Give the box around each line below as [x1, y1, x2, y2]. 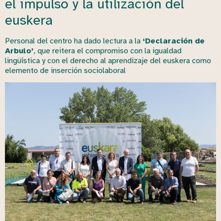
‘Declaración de [143, 36, 205, 46]
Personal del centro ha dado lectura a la [5, 36, 143, 46]
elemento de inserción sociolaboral [5, 65, 126, 75]
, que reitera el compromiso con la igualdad [34, 45, 182, 56]
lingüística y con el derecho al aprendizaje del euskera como [5, 55, 211, 66]
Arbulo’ [5, 45, 34, 56]
